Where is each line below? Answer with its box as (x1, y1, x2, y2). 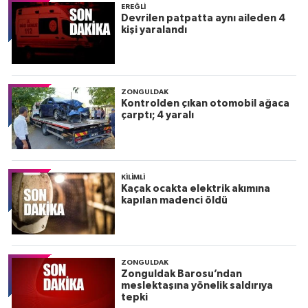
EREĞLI (120, 3, 146, 10)
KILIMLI (120, 173, 145, 181)
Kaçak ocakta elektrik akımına (120, 183, 270, 194)
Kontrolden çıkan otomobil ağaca (120, 98, 289, 109)
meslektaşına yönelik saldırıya (120, 280, 273, 291)
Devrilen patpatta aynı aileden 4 (120, 12, 285, 23)
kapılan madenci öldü (120, 195, 228, 206)
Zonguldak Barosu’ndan (120, 268, 242, 279)
